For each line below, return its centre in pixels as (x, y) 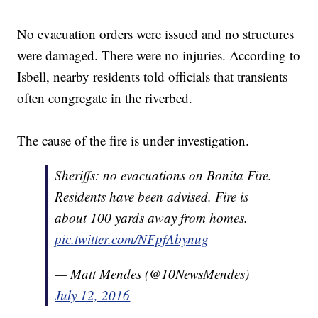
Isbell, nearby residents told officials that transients (153, 77)
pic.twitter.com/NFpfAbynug (132, 239)
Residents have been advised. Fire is (152, 197)
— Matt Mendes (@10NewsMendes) (152, 274)
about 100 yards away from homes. (152, 218)
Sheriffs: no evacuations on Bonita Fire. (164, 175)
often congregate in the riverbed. (107, 98)
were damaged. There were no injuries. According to (159, 55)
